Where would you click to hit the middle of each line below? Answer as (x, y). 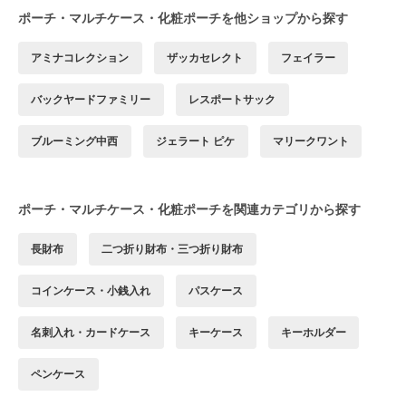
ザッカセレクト (205, 58)
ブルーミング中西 (75, 141)
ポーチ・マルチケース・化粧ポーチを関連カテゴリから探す (189, 209)
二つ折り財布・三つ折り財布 (173, 249)
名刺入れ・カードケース (91, 333)
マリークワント (310, 141)
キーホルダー (313, 333)
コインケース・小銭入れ (91, 291)
